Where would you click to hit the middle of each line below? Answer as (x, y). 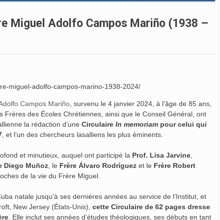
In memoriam (137, 124)
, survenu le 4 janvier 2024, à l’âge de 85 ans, (141, 104)
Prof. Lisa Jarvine (161, 155)
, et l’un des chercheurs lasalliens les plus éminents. (82, 135)
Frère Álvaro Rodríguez (98, 166)
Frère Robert (175, 166)
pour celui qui (182, 124)
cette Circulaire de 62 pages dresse (151, 207)
